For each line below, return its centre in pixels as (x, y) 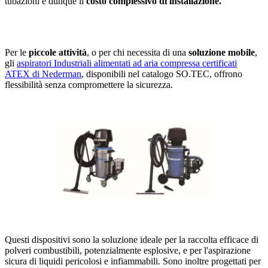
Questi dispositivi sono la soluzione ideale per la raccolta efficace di (132, 239)
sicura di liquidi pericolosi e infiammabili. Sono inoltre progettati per (133, 261)
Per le (16, 52)
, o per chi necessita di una (138, 52)
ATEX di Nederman (43, 74)
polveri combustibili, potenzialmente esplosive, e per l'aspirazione (128, 250)
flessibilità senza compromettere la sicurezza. (89, 84)
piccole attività (57, 52)
